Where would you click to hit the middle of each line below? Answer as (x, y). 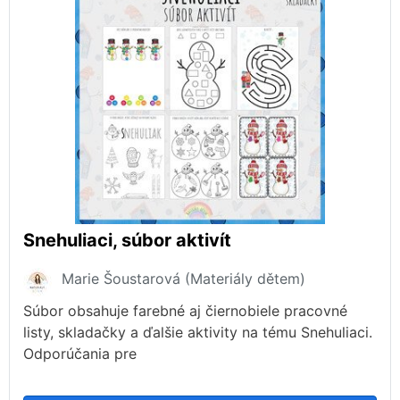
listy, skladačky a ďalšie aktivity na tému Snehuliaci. (198, 333)
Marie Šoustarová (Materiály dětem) (183, 279)
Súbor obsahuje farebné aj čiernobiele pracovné (185, 311)
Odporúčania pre (80, 354)
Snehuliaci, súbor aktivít (127, 241)
